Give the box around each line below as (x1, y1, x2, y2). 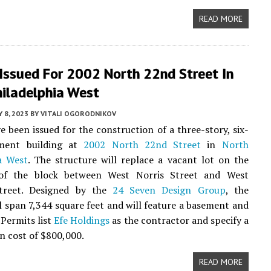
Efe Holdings (54, 214, 110, 227)
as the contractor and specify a (109, 214, 249, 227)
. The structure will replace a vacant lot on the (28, 153, 249, 166)
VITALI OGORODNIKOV (41, 109, 116, 118)
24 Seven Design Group (113, 183, 226, 197)
